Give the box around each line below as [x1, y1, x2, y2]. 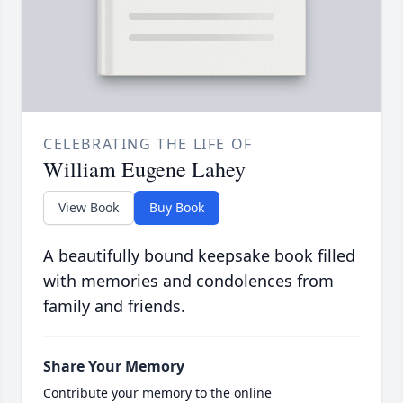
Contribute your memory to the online [43, 383, 272, 401]
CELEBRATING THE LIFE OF [43, 133, 253, 154]
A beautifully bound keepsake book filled [43, 244, 355, 266]
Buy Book [149, 198, 204, 216]
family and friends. [43, 294, 185, 317]
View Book [58, 198, 119, 216]
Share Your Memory [43, 355, 184, 376]
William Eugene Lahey [43, 154, 246, 184]
